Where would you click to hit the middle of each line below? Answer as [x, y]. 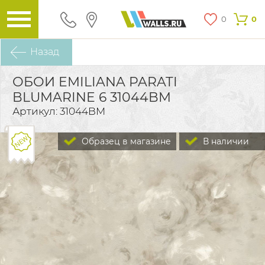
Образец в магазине [125, 141]
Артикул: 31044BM [59, 111]
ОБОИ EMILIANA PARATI [95, 82]
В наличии [226, 141]
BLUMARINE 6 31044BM [92, 97]
